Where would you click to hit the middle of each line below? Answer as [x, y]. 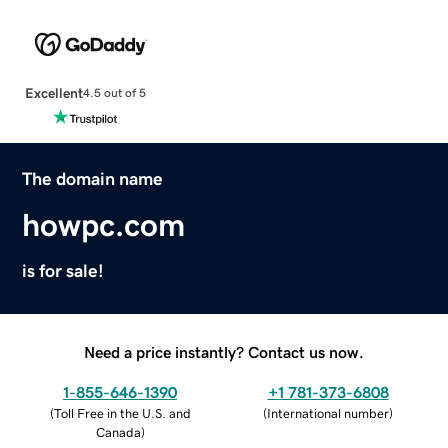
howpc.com [104, 224]
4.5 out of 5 [114, 93]
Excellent [53, 92]
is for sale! [63, 270]
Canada [118, 432]
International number [328, 413]
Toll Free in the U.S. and [122, 413]
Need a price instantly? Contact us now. [224, 351]
